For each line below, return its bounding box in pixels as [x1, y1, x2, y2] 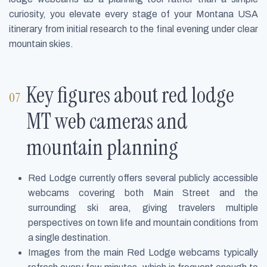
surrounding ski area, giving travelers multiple [28, 202, 258, 213]
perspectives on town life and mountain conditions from [28, 217, 258, 228]
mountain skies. [9, 39, 73, 49]
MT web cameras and [26, 107, 188, 135]
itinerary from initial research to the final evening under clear [9, 24, 258, 35]
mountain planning [26, 133, 179, 162]
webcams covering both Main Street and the [28, 187, 258, 198]
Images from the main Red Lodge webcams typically [28, 247, 258, 257]
